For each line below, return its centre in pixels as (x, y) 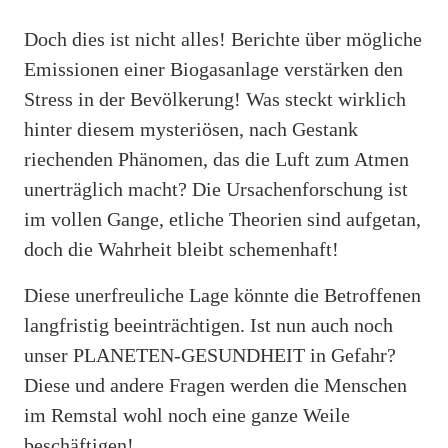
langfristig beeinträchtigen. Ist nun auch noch (208, 324)
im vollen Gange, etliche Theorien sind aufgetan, (222, 218)
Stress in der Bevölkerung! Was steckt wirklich (215, 98)
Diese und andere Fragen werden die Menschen (215, 384)
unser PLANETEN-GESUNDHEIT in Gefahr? (210, 354)
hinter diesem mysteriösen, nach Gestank (191, 128)
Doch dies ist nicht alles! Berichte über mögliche (223, 38)
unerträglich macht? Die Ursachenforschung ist (216, 188)
